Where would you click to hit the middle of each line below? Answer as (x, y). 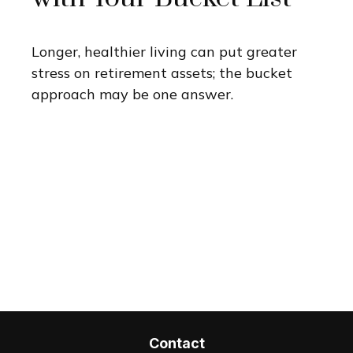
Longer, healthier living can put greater (164, 51)
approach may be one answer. (132, 94)
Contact (176, 343)
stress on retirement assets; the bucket (162, 72)
